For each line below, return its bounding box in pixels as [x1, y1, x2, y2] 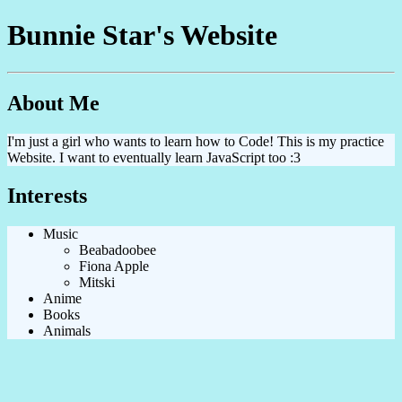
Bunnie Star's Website [7, 19, 277, 52]
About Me [7, 91, 100, 115]
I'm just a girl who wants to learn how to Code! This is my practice [7, 133, 384, 149]
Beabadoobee [79, 241, 156, 258]
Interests [7, 183, 87, 207]
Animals [43, 322, 91, 338]
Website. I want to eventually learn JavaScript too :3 [7, 149, 301, 165]
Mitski [79, 274, 115, 290]
